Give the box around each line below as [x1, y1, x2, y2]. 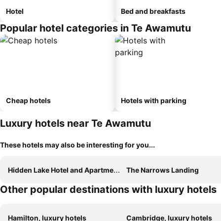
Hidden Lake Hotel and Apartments [8, 165, 113, 174]
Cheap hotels [6, 96, 51, 105]
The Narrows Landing [126, 165, 199, 174]
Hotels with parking [121, 96, 186, 105]
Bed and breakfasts [121, 6, 185, 15]
